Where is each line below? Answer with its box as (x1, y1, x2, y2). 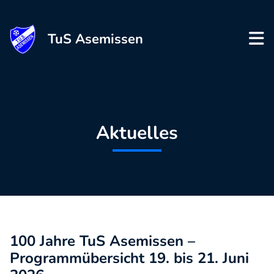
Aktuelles (96, 120, 178, 146)
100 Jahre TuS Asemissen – (10, 231, 195, 251)
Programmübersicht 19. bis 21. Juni (10, 248, 249, 268)
